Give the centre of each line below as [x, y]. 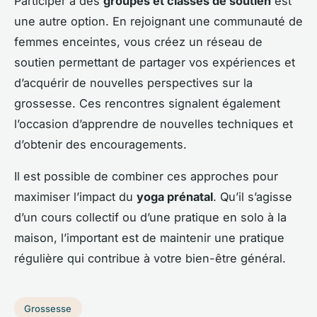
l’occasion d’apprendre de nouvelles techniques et [154, 123]
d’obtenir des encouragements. [100, 144]
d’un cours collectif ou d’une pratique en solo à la [150, 217]
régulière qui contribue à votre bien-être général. [150, 258]
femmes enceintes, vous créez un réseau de [138, 41]
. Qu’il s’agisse [253, 196]
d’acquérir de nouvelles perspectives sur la [133, 82]
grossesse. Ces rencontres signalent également [147, 103]
